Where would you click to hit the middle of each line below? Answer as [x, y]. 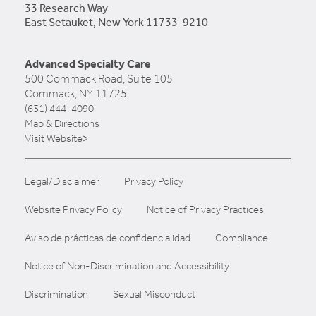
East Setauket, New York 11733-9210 [116, 22]
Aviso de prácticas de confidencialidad [108, 237]
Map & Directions [62, 123]
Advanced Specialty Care [88, 63]
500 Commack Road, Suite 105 [99, 78]
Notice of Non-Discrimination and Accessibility [127, 266]
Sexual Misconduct [154, 294]
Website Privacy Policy [73, 209]
